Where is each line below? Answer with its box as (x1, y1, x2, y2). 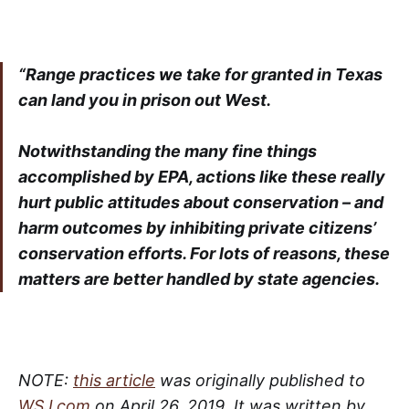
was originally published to (155, 371, 365, 390)
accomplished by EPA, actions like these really (18, 167, 385, 186)
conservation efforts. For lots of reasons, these (18, 244, 390, 263)
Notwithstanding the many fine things (18, 142, 317, 161)
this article (73, 371, 155, 390)
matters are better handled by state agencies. (18, 269, 380, 288)
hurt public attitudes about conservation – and (18, 193, 383, 212)
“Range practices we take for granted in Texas (18, 65, 383, 84)
